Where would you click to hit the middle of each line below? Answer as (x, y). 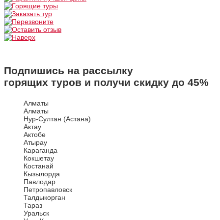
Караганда (41, 151)
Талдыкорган (44, 198)
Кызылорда (42, 174)
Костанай (39, 166)
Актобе (35, 135)
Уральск (36, 213)
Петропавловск (48, 190)
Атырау (35, 143)
